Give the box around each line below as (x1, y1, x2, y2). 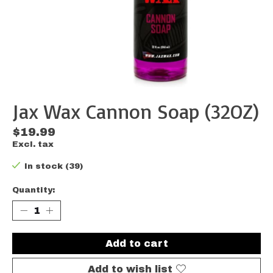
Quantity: (12, 185, 55, 194)
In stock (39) (24, 161, 83, 171)
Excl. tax (12, 140, 54, 149)
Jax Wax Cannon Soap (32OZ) (12, 99, 259, 124)
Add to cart (105, 238, 168, 249)
